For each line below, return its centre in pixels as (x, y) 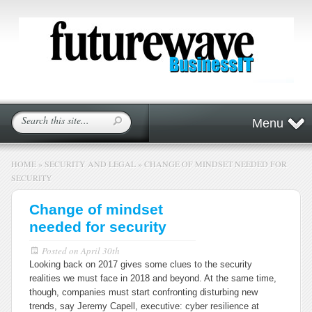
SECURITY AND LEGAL (90, 164)
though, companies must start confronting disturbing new (143, 292)
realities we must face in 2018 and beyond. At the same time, (153, 278)
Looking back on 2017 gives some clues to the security (141, 264)
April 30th (100, 251)
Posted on (61, 251)
